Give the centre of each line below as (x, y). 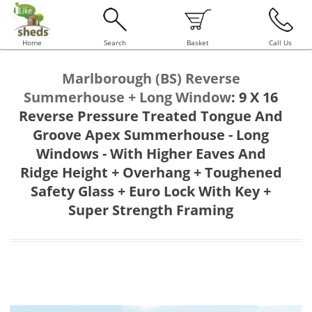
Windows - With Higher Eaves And (151, 154)
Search (115, 43)
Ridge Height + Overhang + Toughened (151, 172)
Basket (197, 43)
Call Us (280, 43)
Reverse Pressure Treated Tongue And (151, 116)
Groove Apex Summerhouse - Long (151, 135)
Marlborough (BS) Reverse (151, 78)
